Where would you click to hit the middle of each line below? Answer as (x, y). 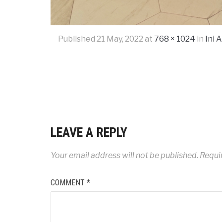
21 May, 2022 (120, 39)
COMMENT (69, 183)
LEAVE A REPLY (89, 132)
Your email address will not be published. (124, 155)
